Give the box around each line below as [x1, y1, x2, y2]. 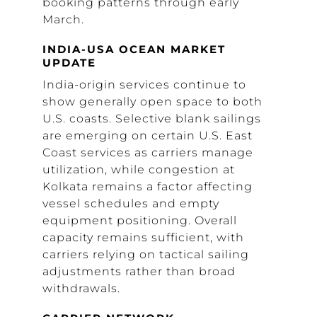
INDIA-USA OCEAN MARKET [42, 42, 226, 56]
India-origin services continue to [42, 78, 246, 91]
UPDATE [42, 56, 96, 69]
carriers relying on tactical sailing [42, 248, 249, 261]
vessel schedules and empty [42, 197, 219, 210]
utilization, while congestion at [42, 163, 235, 176]
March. [42, 13, 84, 26]
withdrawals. [42, 282, 120, 295]
